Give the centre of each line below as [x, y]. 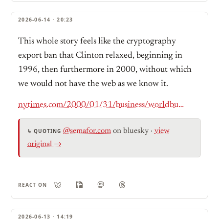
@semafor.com [87, 131]
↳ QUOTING [44, 131]
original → [44, 144]
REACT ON [33, 185]
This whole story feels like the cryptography [97, 42]
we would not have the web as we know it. [93, 84]
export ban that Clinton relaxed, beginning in [100, 56]
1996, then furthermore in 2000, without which [105, 70]
